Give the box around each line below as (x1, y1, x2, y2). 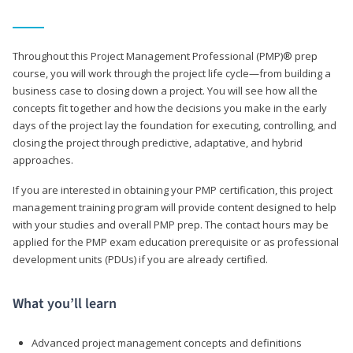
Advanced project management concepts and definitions (32, 335, 302, 350)
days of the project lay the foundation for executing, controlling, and (13, 117, 336, 132)
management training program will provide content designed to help (13, 199, 336, 214)
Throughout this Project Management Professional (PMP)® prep (13, 48, 318, 63)
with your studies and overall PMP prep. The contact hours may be (13, 217, 329, 232)
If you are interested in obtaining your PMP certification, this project (13, 182, 333, 197)
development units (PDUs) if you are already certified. (13, 251, 268, 266)
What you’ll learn (13, 293, 117, 314)
